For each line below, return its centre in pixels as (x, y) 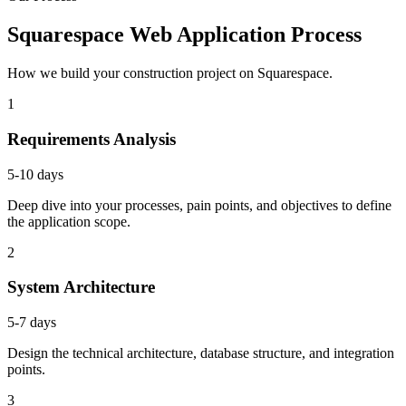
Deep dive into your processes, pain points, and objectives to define (199, 205)
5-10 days (35, 174)
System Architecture (81, 287)
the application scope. (69, 221)
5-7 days (32, 323)
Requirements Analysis (92, 139)
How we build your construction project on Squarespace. (170, 73)
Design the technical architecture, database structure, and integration (201, 353)
